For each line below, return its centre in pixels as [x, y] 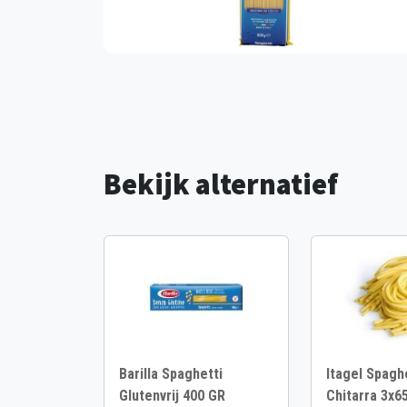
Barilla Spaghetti [171, 374]
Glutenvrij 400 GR [172, 396]
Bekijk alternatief [221, 184]
